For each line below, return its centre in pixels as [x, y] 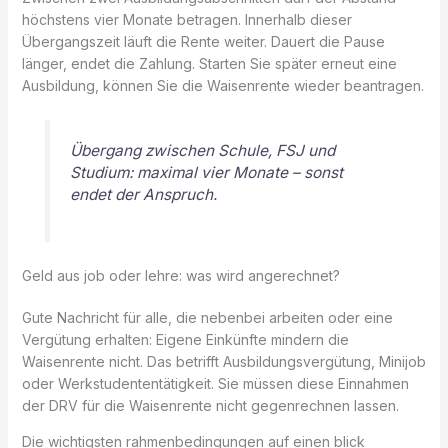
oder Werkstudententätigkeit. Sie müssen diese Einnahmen [215, 383]
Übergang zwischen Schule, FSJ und [202, 151]
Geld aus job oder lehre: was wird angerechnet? [180, 275]
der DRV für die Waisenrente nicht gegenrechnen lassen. [210, 405]
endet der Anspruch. [143, 195]
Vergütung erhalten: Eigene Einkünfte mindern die [185, 339]
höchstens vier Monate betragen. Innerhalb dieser [186, 20]
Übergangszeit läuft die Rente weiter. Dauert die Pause [203, 42]
